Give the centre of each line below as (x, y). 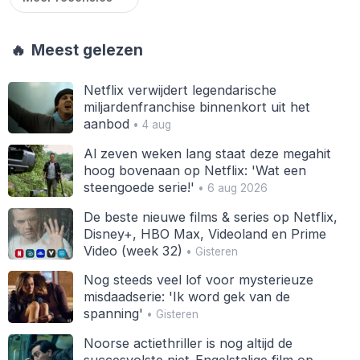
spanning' (113, 314)
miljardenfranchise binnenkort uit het (196, 107)
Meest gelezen (86, 51)
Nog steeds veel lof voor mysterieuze (198, 280)
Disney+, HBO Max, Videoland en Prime (205, 233)
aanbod (106, 124)
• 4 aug (150, 125)
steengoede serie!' (139, 187)
